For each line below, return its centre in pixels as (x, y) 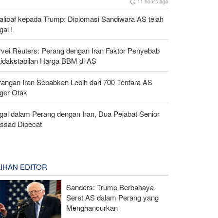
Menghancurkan (92, 207)
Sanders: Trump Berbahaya (110, 187)
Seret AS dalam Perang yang (112, 197)
